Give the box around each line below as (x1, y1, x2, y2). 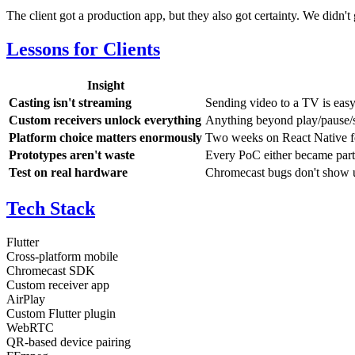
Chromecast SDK (6, 263, 95, 277)
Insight (86, 78, 124, 92)
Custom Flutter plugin (6, 306, 116, 320)
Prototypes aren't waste (9, 148, 135, 162)
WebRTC (6, 320, 54, 334)
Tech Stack (6, 197, 95, 219)
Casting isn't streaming (9, 96, 132, 109)
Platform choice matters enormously (9, 131, 202, 144)
